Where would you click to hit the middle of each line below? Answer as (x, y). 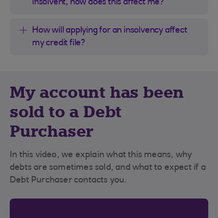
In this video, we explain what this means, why (101, 155)
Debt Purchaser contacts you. (68, 180)
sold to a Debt (66, 112)
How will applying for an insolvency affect (110, 30)
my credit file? (59, 43)
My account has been (97, 92)
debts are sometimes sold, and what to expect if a (108, 168)
